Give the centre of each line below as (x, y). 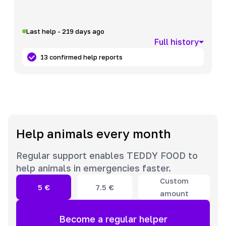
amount (174, 193)
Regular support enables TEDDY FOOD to (107, 156)
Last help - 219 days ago (65, 32)
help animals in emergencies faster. (94, 168)
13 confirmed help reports (81, 57)
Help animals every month (94, 134)
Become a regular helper (113, 219)
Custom (174, 181)
